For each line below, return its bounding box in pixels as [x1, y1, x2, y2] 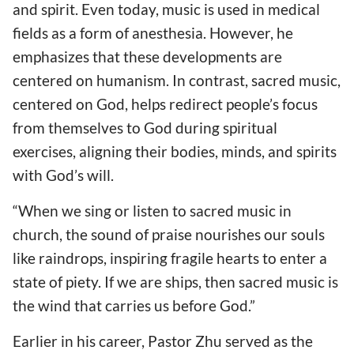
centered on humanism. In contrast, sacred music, [13, 70, 341, 89]
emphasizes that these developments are [13, 47, 282, 66]
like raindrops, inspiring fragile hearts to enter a [13, 248, 327, 267]
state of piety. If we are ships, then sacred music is [13, 272, 338, 291]
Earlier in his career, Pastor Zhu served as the [13, 331, 313, 350]
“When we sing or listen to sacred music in [13, 201, 292, 220]
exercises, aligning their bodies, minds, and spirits [13, 141, 337, 160]
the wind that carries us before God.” [13, 296, 255, 314]
